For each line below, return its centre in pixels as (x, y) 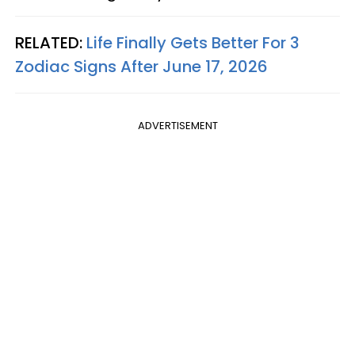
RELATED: (51, 43)
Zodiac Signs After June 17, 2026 (141, 67)
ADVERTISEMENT (177, 126)
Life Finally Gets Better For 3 (193, 43)
